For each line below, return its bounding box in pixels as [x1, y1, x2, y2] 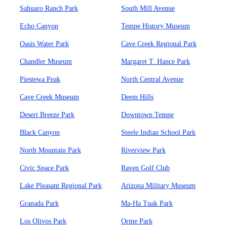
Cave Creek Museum [20, 93, 79, 101]
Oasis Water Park [20, 40, 69, 48]
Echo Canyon [20, 22, 58, 30]
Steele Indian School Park [121, 129, 196, 136]
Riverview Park [121, 146, 166, 154]
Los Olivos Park [20, 217, 66, 225]
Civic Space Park [20, 164, 69, 172]
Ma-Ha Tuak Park [121, 200, 173, 207]
